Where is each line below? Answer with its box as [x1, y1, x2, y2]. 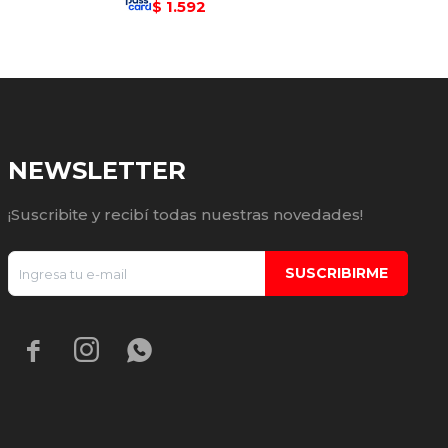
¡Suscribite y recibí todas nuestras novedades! [8, 205, 363, 224]
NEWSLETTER [8, 156, 186, 185]
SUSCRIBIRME [285, 264, 388, 282]
